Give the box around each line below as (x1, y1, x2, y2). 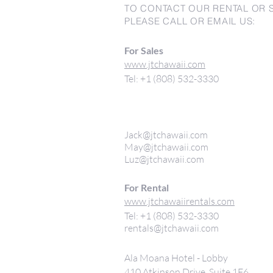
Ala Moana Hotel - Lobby (124, 252, 228, 264)
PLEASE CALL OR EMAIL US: (124, 15, 255, 27)
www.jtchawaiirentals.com (124, 195, 235, 207)
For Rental (124, 182, 169, 193)
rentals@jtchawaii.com (124, 222, 219, 234)
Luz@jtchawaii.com (124, 153, 204, 165)
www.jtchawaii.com (124, 58, 205, 70)
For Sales (124, 44, 165, 56)
